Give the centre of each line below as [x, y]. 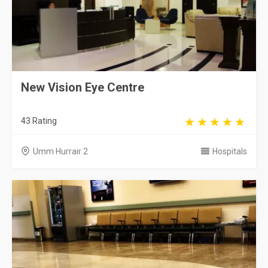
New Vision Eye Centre [83, 87]
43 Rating [39, 121]
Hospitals [230, 151]
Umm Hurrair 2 [60, 151]
